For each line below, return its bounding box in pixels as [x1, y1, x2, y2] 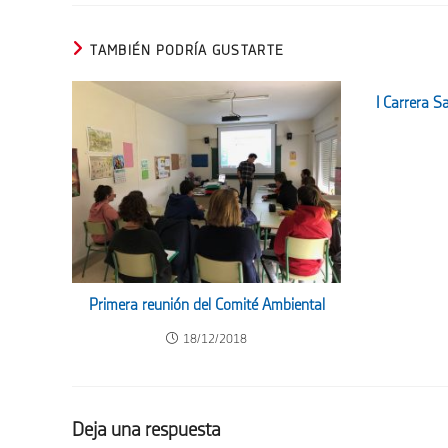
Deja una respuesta [72, 420, 221, 440]
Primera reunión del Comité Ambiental [88, 297, 325, 313]
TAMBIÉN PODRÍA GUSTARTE [90, 43, 285, 58]
